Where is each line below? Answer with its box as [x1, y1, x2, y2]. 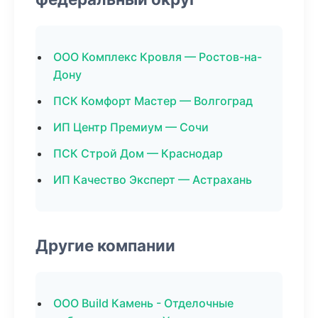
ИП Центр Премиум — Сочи [53, 120, 209, 134]
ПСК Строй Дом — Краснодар [53, 146, 223, 160]
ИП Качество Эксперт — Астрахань [53, 172, 252, 187]
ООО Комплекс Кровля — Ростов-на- [53, 50, 262, 64]
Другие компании [35, 236, 175, 255]
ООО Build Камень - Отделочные [53, 296, 234, 310]
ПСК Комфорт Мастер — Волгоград [53, 94, 253, 108]
